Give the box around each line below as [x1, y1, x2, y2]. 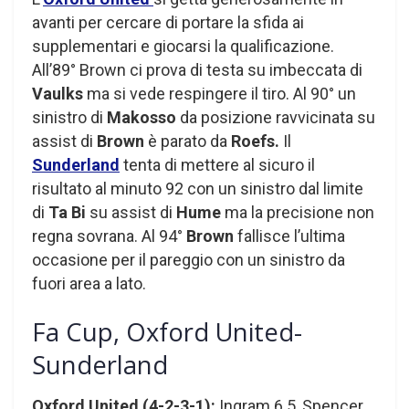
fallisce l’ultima [237, 225, 345, 246]
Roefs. [231, 131, 283, 151]
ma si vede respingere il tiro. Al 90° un [87, 83, 356, 103]
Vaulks [32, 83, 87, 103]
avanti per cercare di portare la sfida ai [32, 12, 304, 32]
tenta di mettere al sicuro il [120, 154, 315, 174]
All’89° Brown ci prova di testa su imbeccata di [32, 59, 362, 79]
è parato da [144, 131, 231, 151]
